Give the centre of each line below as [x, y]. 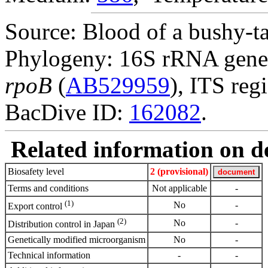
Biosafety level [36, 171]
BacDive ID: [67, 112]
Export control [36, 206]
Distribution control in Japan [63, 224]
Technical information [49, 255]
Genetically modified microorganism [77, 239]
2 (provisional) [179, 171]
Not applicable [179, 188]
